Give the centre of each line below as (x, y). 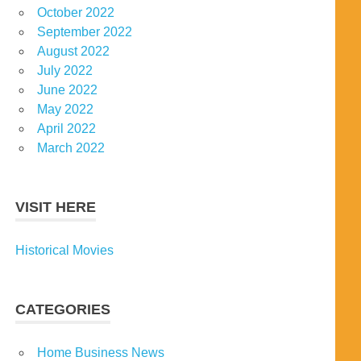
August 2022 (73, 52)
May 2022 (65, 110)
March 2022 (71, 148)
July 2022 (65, 71)
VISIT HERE (56, 207)
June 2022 (67, 90)
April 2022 (66, 129)
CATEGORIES (63, 310)
